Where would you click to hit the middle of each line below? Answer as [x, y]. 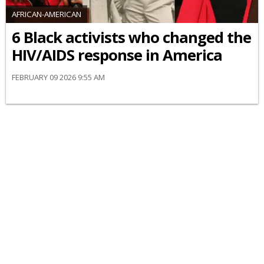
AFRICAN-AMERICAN [47, 14]
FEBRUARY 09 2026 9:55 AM [58, 77]
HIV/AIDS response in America [117, 55]
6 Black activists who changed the [131, 37]
